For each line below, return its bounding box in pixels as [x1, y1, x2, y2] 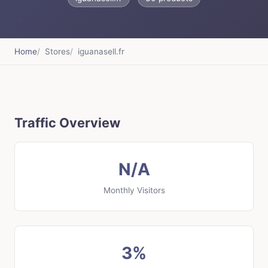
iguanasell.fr [78, 47, 124, 57]
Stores [45, 47, 70, 57]
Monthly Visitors [103, 185, 165, 196]
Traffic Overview [14, 115, 120, 131]
